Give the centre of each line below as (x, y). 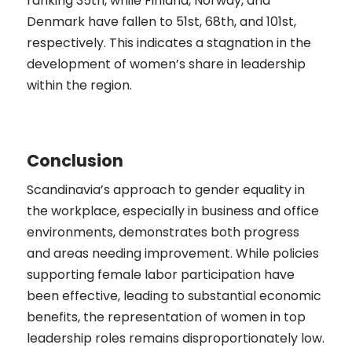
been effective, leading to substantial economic (174, 296)
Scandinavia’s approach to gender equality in (165, 190)
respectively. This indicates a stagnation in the (169, 43)
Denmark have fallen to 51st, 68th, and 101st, (161, 22)
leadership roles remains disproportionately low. (175, 338)
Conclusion (75, 161)
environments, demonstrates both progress (163, 232)
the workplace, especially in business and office (172, 211)
